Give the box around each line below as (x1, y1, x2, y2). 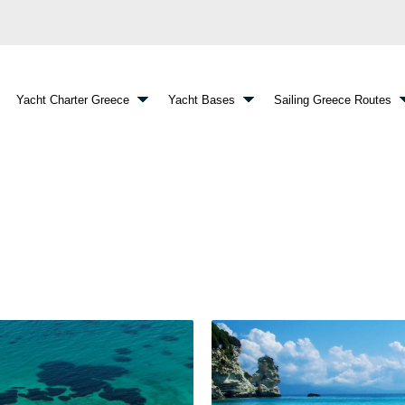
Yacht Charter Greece (16, 93, 129, 107)
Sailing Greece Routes (274, 93, 391, 107)
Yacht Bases (168, 93, 235, 107)
